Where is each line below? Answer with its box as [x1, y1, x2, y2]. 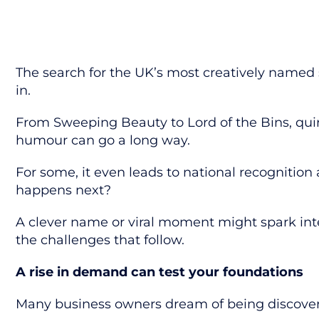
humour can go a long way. [16, 132, 190, 148]
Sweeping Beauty [53, 115, 167, 130]
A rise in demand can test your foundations [16, 264, 303, 280]
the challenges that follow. [16, 232, 184, 248]
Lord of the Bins [187, 115, 289, 130]
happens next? [16, 182, 111, 198]
